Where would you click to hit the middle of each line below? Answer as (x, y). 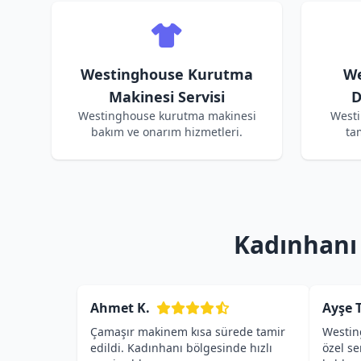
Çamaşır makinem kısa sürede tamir (188, 332)
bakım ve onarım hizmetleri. (167, 132)
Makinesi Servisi (167, 97)
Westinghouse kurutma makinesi (167, 116)
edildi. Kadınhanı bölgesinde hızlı (181, 348)
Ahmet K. (120, 308)
